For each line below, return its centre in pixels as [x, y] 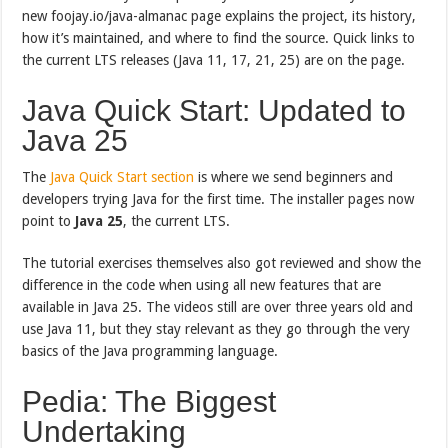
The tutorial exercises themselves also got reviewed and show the [222, 262]
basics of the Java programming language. [150, 350]
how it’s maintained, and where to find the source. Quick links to [219, 37]
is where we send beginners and [294, 176]
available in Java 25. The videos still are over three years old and [218, 306]
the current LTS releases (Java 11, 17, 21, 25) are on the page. [214, 59]
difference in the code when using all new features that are [202, 284]
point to [49, 220]
